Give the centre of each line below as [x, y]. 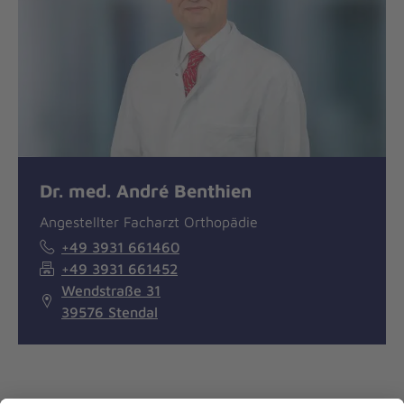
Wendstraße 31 [111, 291]
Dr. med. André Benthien [146, 191]
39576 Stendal [110, 312]
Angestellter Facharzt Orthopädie [149, 222]
